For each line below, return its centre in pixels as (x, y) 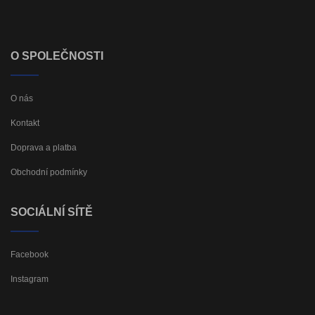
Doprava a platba (44, 147)
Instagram (30, 279)
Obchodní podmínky (49, 172)
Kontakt (25, 123)
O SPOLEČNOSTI (57, 56)
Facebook (30, 254)
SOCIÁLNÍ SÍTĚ (52, 212)
